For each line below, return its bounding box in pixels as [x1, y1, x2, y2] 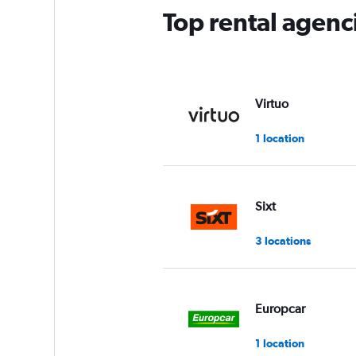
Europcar [254, 300, 305, 316]
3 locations [254, 234, 311, 247]
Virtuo [254, 95, 288, 111]
